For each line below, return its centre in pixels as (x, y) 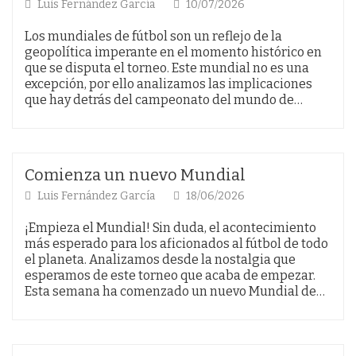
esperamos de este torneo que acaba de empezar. (172, 275)
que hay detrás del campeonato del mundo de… (164, 99)
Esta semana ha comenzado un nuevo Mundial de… (175, 291)
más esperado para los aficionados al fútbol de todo (176, 243)
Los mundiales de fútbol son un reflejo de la (153, 36)
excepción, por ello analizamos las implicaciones (168, 83)
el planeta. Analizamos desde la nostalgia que (160, 259)
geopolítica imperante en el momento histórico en (173, 52)
